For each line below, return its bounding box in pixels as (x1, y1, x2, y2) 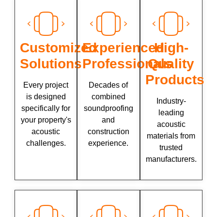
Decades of (89, 80, 128, 89)
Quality (148, 56, 195, 71)
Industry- (156, 96, 186, 105)
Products (145, 72, 204, 87)
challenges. (26, 139, 66, 147)
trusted (159, 143, 183, 152)
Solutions (20, 56, 82, 71)
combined (91, 92, 125, 101)
